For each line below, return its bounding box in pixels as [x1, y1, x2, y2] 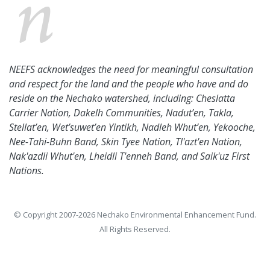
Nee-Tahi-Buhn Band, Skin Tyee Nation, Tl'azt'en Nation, [9, 135, 242, 148]
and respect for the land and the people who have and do [9, 77, 248, 90]
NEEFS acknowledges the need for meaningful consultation [9, 63, 253, 76]
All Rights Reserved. [99, 224, 171, 234]
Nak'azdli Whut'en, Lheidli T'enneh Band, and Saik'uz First [9, 149, 250, 163]
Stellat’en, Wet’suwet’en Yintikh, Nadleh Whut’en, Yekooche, [9, 121, 256, 134]
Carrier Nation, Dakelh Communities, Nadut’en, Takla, [9, 106, 234, 119]
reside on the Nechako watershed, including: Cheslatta [9, 92, 235, 105]
